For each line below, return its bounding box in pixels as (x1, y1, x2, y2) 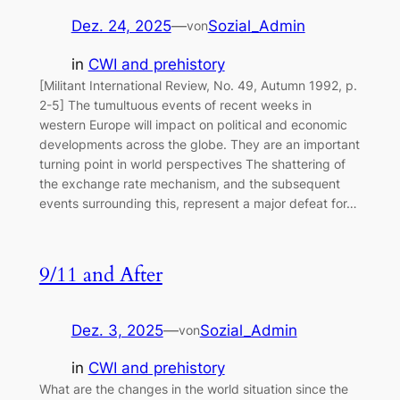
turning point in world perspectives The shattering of (38, 155, 346, 171)
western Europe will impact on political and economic (38, 116, 347, 132)
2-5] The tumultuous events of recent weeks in (38, 96, 312, 112)
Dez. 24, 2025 (71, 16, 171, 35)
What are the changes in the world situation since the (38, 381, 348, 397)
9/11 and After (38, 260, 162, 288)
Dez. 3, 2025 (71, 321, 163, 339)
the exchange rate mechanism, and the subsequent (38, 175, 340, 191)
